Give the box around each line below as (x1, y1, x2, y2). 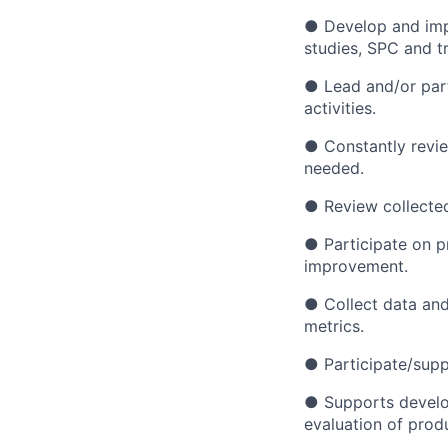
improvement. (304, 256, 408, 276)
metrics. (304, 316, 364, 336)
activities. (304, 98, 376, 118)
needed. (304, 158, 364, 178)
